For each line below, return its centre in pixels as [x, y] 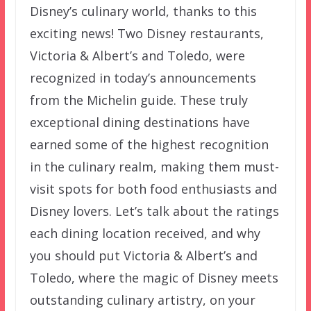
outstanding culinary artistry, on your [142, 300]
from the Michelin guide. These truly [138, 100]
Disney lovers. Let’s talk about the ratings [154, 211]
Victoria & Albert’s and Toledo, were [137, 56]
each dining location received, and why [145, 234]
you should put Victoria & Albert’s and [143, 256]
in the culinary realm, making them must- [154, 167]
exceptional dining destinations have [140, 123]
